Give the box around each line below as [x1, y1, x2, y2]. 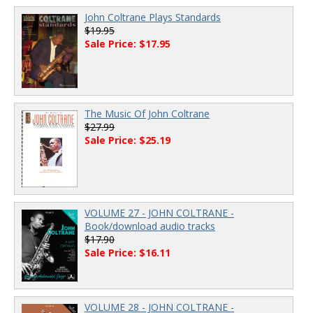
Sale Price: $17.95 [85, 36, 170, 50]
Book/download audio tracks [85, 219, 215, 233]
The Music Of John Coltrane [85, 107, 210, 121]
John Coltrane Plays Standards [85, 10, 221, 24]
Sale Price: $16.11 [85, 245, 170, 259]
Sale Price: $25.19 [85, 133, 170, 147]
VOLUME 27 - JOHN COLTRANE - [85, 205, 234, 219]
